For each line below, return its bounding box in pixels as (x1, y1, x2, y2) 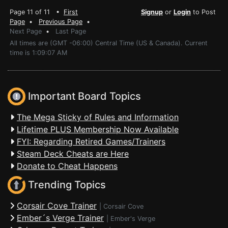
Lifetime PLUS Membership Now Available (17, 124, 179, 134)
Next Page (10, 27, 42, 35)
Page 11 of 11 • (10, 8, 64, 16)
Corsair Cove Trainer (17, 201, 97, 211)
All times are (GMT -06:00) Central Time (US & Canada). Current (10, 39, 208, 47)
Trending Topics (25, 179, 106, 191)
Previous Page (39, 18, 82, 25)
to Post (191, 8, 216, 16)
